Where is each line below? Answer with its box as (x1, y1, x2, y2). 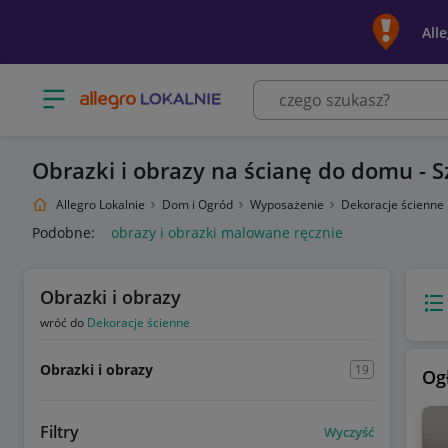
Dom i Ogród (162, 196, 236, 213)
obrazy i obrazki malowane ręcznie (111, 223, 343, 242)
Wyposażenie (250, 196, 327, 213)
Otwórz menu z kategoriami (40, 82, 225, 102)
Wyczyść (323, 422, 374, 441)
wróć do (40, 314, 87, 331)
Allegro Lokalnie (56, 196, 145, 213)
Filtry (40, 421, 79, 443)
